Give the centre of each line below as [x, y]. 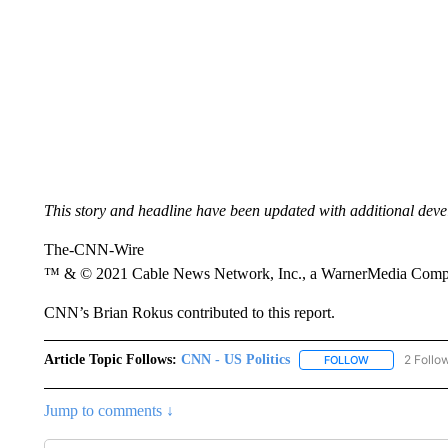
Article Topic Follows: [110, 359]
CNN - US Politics [235, 359]
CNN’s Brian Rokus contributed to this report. [189, 312]
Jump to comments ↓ [108, 411]
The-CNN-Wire [93, 249]
